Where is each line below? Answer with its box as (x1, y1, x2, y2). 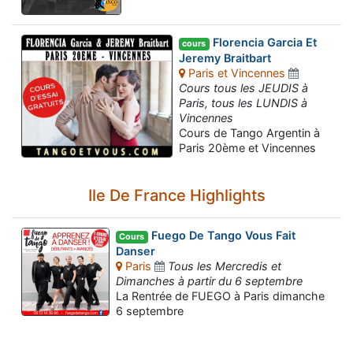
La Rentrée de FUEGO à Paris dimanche (116, 288, 325, 303)
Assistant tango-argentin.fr (59, 333, 203, 347)
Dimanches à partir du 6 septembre (116, 273, 303, 288)
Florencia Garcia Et (209, 35, 317, 50)
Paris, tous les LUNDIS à (179, 95, 307, 110)
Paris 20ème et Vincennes (179, 140, 316, 154)
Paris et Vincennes (185, 65, 285, 80)
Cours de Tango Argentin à (179, 125, 320, 139)
